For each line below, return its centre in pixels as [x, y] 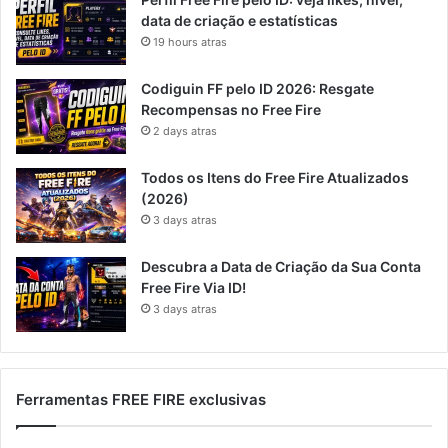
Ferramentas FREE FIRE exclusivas [141, 400]
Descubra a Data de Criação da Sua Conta [281, 267]
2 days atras [185, 131]
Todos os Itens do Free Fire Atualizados [275, 178]
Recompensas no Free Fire [231, 110]
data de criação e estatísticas [239, 21]
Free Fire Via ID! [193, 288]
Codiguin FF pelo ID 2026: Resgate [257, 89]
